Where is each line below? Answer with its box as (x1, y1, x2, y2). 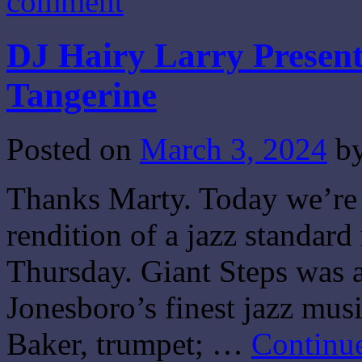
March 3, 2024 (140, 131, 327, 166)
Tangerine (6, 75, 157, 114)
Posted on (6, 131, 132, 166)
